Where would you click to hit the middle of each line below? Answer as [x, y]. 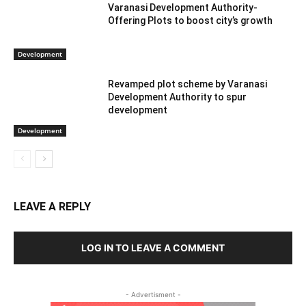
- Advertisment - [153, 294]
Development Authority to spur [178, 97]
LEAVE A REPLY [52, 206]
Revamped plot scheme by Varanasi [188, 84]
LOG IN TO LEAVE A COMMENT [153, 247]
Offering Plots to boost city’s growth [191, 21]
